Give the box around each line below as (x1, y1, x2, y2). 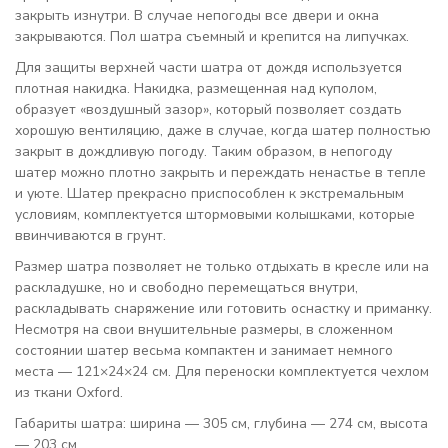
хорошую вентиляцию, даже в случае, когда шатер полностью (15, 121, 431, 140)
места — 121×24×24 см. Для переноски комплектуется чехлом (15, 362, 429, 381)
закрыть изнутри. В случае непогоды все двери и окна (15, 6, 379, 25)
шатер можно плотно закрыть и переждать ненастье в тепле (15, 163, 426, 182)
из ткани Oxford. (15, 383, 127, 402)
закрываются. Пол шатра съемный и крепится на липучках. (15, 27, 409, 46)
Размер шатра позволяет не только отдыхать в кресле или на (15, 257, 429, 276)
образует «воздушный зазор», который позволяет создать (15, 100, 402, 119)
